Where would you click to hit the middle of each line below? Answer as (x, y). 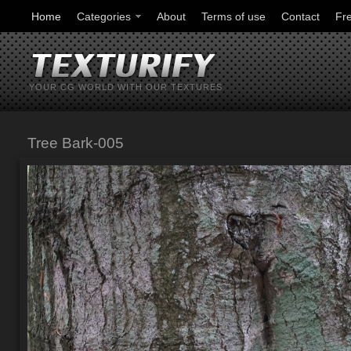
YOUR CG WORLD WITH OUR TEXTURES (126, 87)
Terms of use (233, 16)
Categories (104, 16)
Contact (300, 16)
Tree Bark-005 (76, 143)
